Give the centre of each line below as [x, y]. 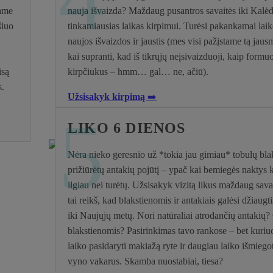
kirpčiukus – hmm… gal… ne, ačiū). [138, 71]
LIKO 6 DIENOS [127, 128]
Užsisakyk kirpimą [108, 96]
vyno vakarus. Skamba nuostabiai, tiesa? [145, 261]
